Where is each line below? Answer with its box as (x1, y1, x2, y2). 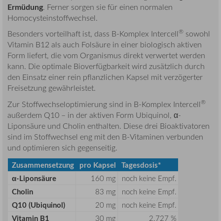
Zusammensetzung (12, 160, 74, 171)
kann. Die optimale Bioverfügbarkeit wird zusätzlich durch (7, 61, 205, 72)
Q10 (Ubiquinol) (12, 200, 65, 211)
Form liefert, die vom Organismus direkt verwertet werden (7, 50, 205, 61)
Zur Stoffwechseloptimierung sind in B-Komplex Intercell (7, 98, 201, 110)
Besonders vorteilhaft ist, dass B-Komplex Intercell (7, 28, 179, 39)
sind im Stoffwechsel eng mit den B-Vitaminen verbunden (7, 131, 203, 142)
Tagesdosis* (121, 160, 161, 171)
